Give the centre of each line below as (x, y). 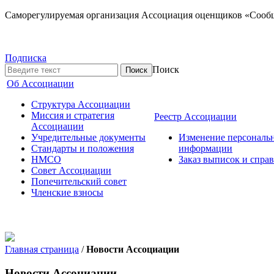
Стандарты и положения (83, 148)
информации (206, 148)
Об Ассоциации (40, 83)
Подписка (26, 58)
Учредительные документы (88, 137)
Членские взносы (67, 192)
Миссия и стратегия (73, 115)
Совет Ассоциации (71, 170)
